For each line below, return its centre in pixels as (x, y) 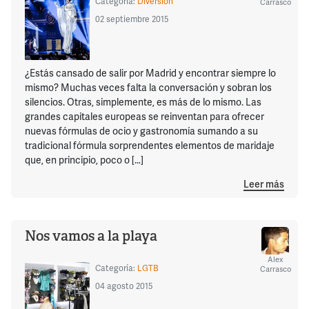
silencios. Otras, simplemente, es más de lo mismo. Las (143, 101)
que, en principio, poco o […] (84, 159)
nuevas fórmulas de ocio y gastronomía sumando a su (141, 130)
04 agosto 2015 (123, 286)
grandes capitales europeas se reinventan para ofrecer (144, 116)
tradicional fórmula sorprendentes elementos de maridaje (150, 145)
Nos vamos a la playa (91, 236)
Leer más (264, 184)
